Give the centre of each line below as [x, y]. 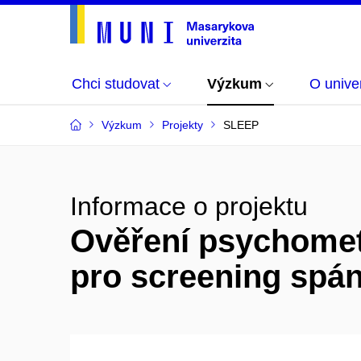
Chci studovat [116, 84]
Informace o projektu [189, 206]
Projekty [183, 125]
